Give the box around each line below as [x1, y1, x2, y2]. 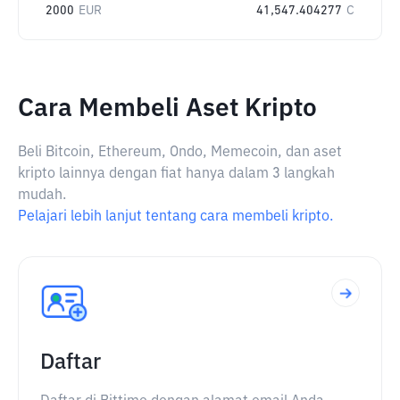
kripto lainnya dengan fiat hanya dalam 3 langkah [18, 167, 335, 181]
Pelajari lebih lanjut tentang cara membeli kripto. [18, 210, 333, 224]
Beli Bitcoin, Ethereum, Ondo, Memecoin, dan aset [18, 146, 342, 160]
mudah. [18, 188, 66, 203]
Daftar [40, 352, 101, 373]
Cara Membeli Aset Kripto [18, 96, 317, 121]
